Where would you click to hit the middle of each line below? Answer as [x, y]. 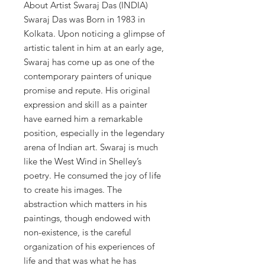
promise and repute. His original [87, 91]
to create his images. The [73, 190]
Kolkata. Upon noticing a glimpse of [94, 34]
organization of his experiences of [89, 247]
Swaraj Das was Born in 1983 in [84, 20]
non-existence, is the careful [77, 232]
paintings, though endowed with [87, 218]
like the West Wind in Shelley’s [83, 161]
